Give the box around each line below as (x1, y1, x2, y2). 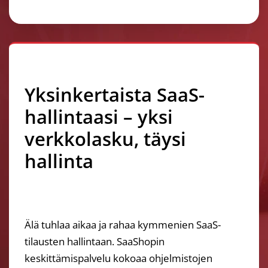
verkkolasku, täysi (25, 125, 187, 151)
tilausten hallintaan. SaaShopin (25, 234, 165, 249)
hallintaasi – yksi (25, 103, 173, 129)
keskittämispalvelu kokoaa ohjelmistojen (25, 251, 213, 266)
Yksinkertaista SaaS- (25, 81, 205, 107)
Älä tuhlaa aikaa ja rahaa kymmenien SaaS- (25, 218, 221, 232)
